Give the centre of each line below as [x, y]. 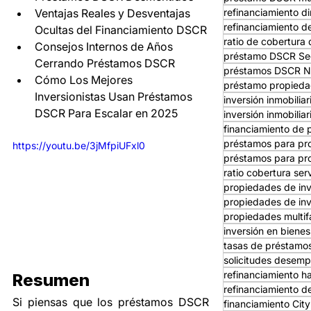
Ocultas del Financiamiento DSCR [121, 30]
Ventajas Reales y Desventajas [114, 13]
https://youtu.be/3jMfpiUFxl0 [79, 145]
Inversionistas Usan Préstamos [115, 96]
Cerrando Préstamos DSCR [105, 63]
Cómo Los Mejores [85, 79]
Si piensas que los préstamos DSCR [111, 302]
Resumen [51, 280]
